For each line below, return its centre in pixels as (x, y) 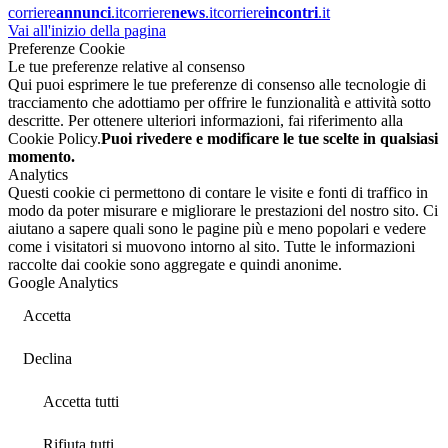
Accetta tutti (81, 401)
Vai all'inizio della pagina (87, 30)
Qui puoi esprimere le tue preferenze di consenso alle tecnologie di (217, 84)
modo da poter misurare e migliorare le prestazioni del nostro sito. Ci (223, 210)
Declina (47, 358)
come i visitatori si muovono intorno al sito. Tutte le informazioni (211, 246)
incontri (291, 12)
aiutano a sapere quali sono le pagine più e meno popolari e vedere (217, 228)
